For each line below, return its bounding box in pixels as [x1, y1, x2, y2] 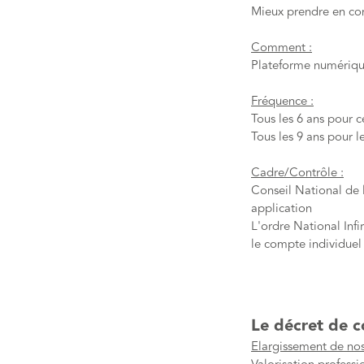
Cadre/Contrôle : [251, 163, 344, 182]
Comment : [251, 38, 312, 57]
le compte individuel [251, 235, 362, 253]
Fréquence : [251, 92, 314, 110]
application [251, 199, 312, 218]
